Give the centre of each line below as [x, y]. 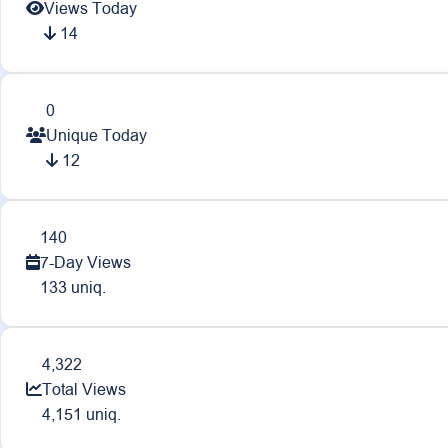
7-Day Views [85, 262]
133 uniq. [73, 287]
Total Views [84, 389]
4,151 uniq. [81, 414]
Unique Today [96, 135]
